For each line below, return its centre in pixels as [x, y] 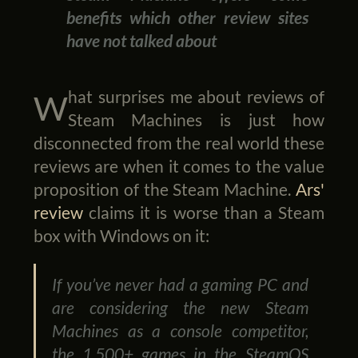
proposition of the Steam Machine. [165, 189]
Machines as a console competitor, [180, 330]
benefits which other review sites [187, 17]
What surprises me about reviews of [50, 108]
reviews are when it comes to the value [179, 166]
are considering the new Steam [180, 307]
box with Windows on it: [121, 236]
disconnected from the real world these [179, 143]
